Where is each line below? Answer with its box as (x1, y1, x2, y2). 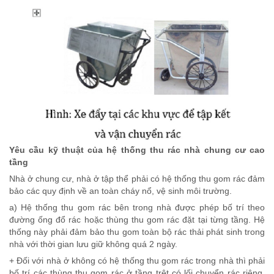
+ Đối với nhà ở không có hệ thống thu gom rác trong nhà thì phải (9, 255, 265, 265)
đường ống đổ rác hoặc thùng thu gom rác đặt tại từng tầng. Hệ (9, 214, 265, 224)
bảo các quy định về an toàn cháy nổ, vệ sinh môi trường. (9, 185, 232, 196)
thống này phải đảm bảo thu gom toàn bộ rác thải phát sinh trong (9, 226, 265, 237)
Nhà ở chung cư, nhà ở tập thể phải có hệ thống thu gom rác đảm (9, 173, 265, 183)
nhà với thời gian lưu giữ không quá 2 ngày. (9, 239, 177, 249)
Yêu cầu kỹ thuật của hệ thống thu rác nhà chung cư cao (9, 144, 265, 155)
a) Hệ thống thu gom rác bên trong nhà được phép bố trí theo (9, 202, 265, 212)
